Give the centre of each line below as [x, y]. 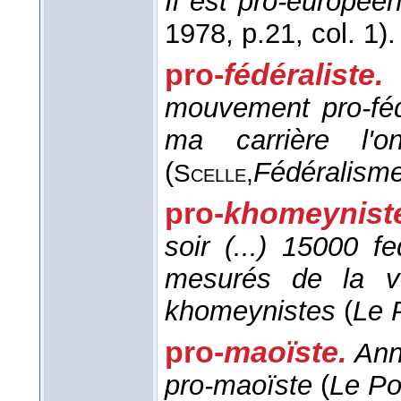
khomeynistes [250, 311]
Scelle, [213, 174]
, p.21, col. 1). [311, 34]
